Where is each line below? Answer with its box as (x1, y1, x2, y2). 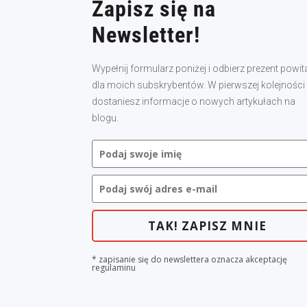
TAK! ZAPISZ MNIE (148, 218, 267, 234)
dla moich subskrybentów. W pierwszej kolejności (92, 79, 306, 91)
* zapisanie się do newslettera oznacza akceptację (92, 254, 288, 266)
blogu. (92, 112, 119, 124)
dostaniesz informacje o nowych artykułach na (92, 96, 296, 108)
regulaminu (92, 262, 136, 274)
